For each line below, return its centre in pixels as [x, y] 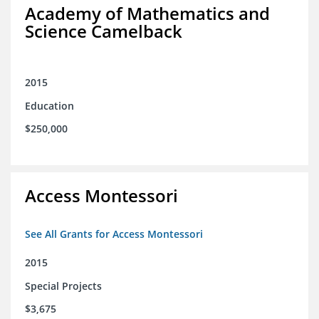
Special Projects [63, 286]
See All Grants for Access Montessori [114, 234]
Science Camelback [104, 31]
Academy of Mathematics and [147, 14]
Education [49, 106]
